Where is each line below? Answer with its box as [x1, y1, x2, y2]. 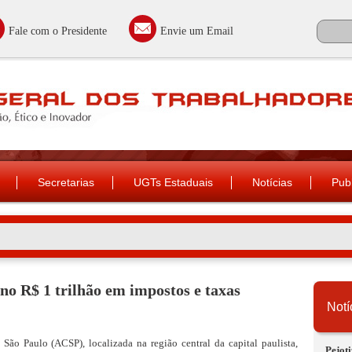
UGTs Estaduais [134, 176, 213, 189]
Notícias [252, 176, 292, 189]
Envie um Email [159, 25, 233, 37]
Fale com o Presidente [8, 25, 107, 37]
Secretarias [38, 176, 94, 189]
